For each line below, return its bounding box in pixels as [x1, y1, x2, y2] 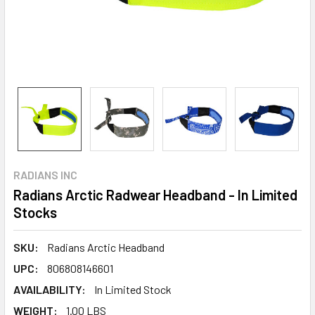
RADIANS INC [13, 168, 77, 181]
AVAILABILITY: [13, 283, 86, 296]
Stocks [13, 204, 57, 221]
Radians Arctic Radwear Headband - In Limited [13, 186, 297, 203]
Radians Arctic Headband [47, 240, 165, 254]
